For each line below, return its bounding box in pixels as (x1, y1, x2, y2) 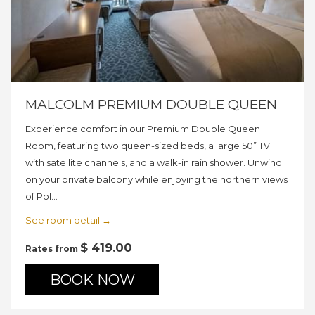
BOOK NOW (49, 271, 135, 289)
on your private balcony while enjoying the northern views (25, 174, 288, 186)
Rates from (25, 243, 80, 255)
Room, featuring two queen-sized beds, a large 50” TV (25, 140, 270, 152)
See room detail (25, 214, 102, 226)
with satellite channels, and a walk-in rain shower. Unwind (25, 157, 282, 169)
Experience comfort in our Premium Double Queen (25, 123, 260, 135)
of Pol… (25, 191, 58, 202)
